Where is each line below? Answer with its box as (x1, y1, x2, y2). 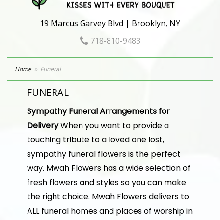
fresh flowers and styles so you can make (27, 177, 186, 188)
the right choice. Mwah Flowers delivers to (27, 191, 189, 202)
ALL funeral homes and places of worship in (27, 205, 192, 217)
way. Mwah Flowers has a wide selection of (27, 163, 191, 174)
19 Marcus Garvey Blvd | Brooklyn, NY (40, 18, 180, 28)
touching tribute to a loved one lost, (27, 134, 164, 145)
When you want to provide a (58, 120, 169, 131)
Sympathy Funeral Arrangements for (27, 106, 170, 117)
